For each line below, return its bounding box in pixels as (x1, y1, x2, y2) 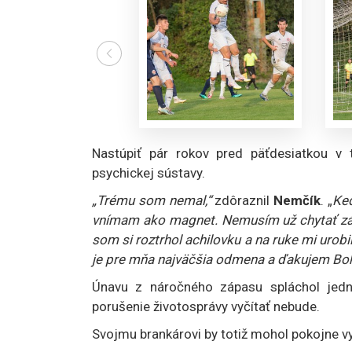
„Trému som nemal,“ (92, 192, 211, 208)
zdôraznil (211, 192, 274, 208)
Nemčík (273, 192, 321, 208)
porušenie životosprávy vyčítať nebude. (92, 298, 320, 314)
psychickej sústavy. (92, 164, 205, 181)
